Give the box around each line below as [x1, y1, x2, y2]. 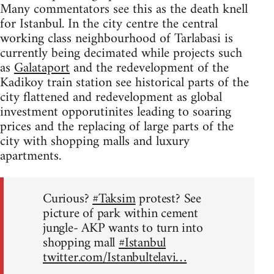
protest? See [135, 187, 201, 211]
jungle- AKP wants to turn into [43, 216, 203, 240]
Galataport [14, 56, 70, 81]
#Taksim [92, 187, 136, 211]
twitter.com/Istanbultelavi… [43, 245, 187, 270]
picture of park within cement [43, 201, 198, 226]
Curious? [43, 187, 93, 211]
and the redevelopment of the [70, 56, 229, 81]
